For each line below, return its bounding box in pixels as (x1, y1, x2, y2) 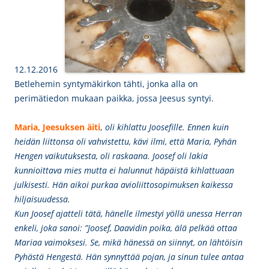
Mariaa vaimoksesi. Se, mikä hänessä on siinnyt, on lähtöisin (14, 237, 243, 248)
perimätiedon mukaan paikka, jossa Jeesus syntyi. (14, 92, 214, 104)
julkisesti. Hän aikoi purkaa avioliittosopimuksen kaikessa (14, 179, 233, 190)
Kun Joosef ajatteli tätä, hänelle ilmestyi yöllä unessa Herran (14, 208, 242, 219)
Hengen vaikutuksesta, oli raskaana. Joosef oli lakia (14, 150, 208, 162)
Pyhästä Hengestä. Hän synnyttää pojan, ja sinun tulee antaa (14, 251, 244, 262)
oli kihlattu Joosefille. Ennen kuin (103, 121, 229, 133)
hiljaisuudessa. (14, 193, 70, 205)
